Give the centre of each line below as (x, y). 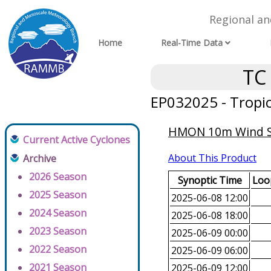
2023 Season (58, 231)
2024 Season (58, 213)
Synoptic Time (210, 181)
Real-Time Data (192, 43)
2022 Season (58, 250)
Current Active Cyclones (77, 140)
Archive (40, 159)
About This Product (212, 158)
